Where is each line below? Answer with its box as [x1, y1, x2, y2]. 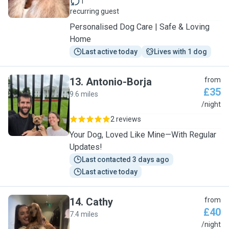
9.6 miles [70, 90, 98, 98]
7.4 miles [70, 210, 98, 218]
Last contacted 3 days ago [82, 155, 169, 164]
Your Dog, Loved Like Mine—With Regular [70, 130, 216, 140]
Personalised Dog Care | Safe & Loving [70, 22, 210, 32]
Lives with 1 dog [154, 48, 207, 56]
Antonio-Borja [86, 76, 152, 88]
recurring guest [70, 7, 119, 15]
